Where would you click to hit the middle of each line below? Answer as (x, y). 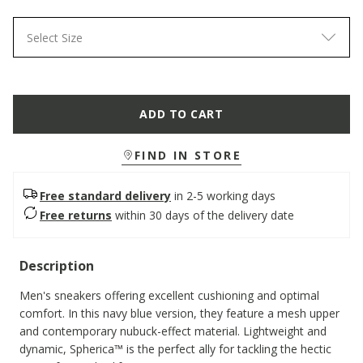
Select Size (55, 37)
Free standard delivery (105, 195)
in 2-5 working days (225, 195)
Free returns (76, 215)
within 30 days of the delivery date (205, 215)
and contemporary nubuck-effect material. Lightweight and (173, 331)
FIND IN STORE (188, 156)
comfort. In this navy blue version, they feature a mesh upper (179, 314)
